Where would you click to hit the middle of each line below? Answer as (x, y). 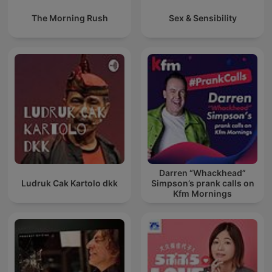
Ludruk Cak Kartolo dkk (70, 183)
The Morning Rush (70, 18)
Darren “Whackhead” (202, 173)
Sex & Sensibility (202, 18)
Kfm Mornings (202, 194)
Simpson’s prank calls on (202, 183)
